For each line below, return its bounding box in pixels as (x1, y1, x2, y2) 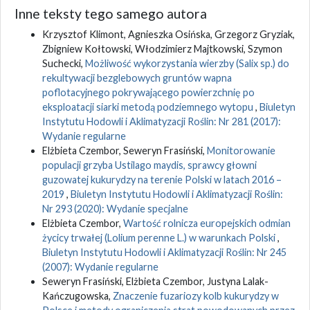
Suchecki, (42, 57, 85, 69)
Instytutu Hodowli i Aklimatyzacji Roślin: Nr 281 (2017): (42, 115, 281, 127)
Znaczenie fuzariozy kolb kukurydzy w (113, 289, 279, 302)
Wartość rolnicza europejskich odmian (123, 217, 291, 229)
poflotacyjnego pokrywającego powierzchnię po (42, 86, 255, 98)
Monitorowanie (207, 144, 275, 156)
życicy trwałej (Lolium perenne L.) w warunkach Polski (42, 231, 277, 244)
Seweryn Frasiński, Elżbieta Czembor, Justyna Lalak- (42, 275, 268, 287)
